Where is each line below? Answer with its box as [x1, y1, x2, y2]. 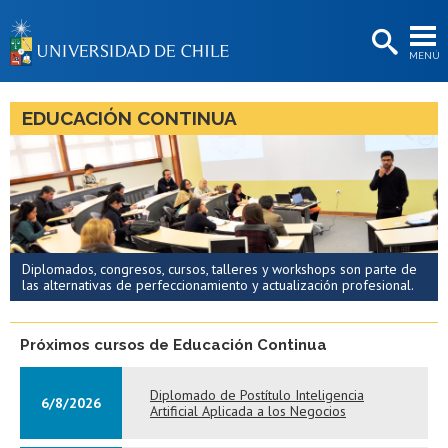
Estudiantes [187, 175, 261, 192]
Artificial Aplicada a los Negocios [150, 401, 346, 420]
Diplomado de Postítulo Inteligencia [150, 385, 364, 404]
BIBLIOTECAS [180, 51, 268, 68]
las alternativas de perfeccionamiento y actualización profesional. [22, 276, 414, 295]
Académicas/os [173, 216, 275, 233]
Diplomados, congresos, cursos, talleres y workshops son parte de [22, 260, 417, 279]
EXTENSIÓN [186, 10, 262, 27]
